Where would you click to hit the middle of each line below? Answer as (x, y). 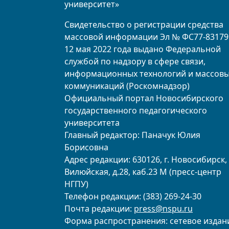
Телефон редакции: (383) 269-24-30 (133, 196)
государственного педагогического (136, 110)
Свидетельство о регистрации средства (144, 24)
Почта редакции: (99, 208)
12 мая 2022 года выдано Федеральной (143, 49)
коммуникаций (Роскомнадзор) (127, 86)
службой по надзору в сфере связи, (135, 61)
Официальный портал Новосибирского (144, 98)
